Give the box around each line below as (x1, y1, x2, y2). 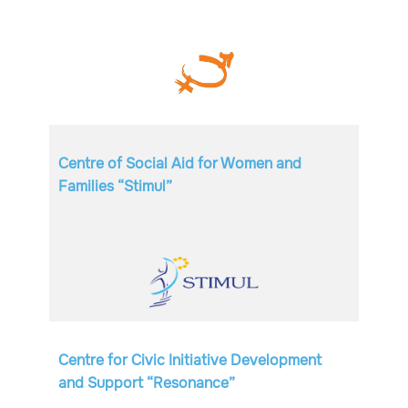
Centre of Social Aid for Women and (58, 154, 301, 173)
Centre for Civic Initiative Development (58, 351, 321, 370)
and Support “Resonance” (58, 373, 239, 393)
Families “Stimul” (58, 177, 172, 196)
